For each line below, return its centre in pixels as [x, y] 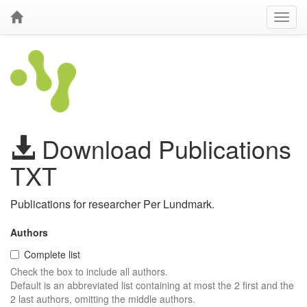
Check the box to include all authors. [89, 271]
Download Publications [163, 148]
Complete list [52, 254]
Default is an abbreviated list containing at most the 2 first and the [152, 285]
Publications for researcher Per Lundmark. [112, 204]
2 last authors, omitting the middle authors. [103, 299]
